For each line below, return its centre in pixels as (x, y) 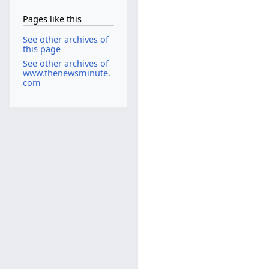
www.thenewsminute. (66, 73)
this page (41, 49)
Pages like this (52, 19)
